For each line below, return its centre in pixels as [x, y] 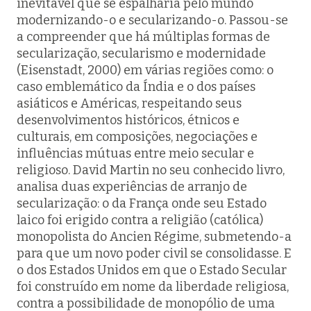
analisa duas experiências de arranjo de [132, 187]
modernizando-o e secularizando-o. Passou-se [152, 20]
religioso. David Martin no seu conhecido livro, [151, 170]
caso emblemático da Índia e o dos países [136, 87]
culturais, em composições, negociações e [137, 137]
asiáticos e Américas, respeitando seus [129, 103]
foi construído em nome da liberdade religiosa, [153, 287]
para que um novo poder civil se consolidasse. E [154, 253]
